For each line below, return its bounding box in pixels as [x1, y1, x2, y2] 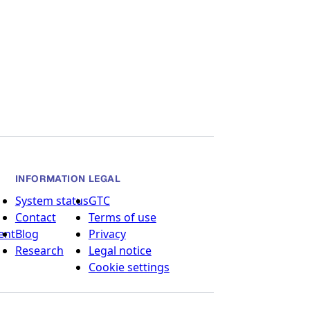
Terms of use [88, 210, 156, 226]
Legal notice [88, 243, 152, 259]
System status [15, 193, 89, 209]
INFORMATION [15, 172, 86, 185]
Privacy [88, 226, 126, 242]
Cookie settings [88, 259, 170, 275]
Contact [15, 210, 56, 226]
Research [15, 243, 64, 259]
